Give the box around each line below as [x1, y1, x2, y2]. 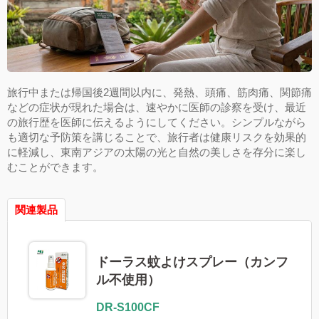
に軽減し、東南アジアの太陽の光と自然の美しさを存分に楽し [7, 146, 306, 159]
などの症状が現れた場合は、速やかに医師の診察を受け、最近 [7, 101, 306, 114]
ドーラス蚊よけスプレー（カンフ [95, 253, 288, 271]
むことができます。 [7, 161, 103, 174]
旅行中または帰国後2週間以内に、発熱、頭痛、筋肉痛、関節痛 [7, 86, 312, 99]
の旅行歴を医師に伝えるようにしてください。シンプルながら [7, 116, 306, 129]
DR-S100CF [95, 300, 159, 314]
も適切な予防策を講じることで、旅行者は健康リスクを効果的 [7, 131, 306, 144]
